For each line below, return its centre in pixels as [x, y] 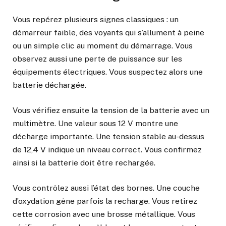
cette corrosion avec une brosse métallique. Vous [104, 214]
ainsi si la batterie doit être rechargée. [84, 162]
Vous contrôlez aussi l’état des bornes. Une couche [106, 188]
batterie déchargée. [49, 85]
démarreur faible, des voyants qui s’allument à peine [108, 32]
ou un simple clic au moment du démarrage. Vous [103, 45]
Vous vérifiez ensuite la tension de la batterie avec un [111, 110]
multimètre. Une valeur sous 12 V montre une [95, 123]
